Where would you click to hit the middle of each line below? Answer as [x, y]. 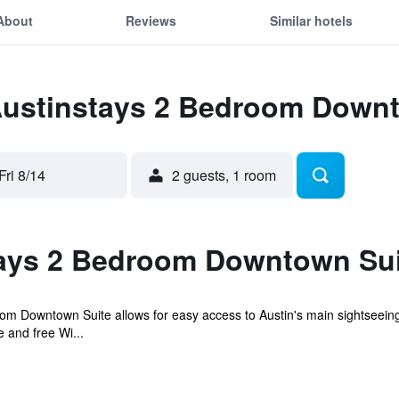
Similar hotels [311, 20]
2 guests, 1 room [224, 175]
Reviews [151, 20]
